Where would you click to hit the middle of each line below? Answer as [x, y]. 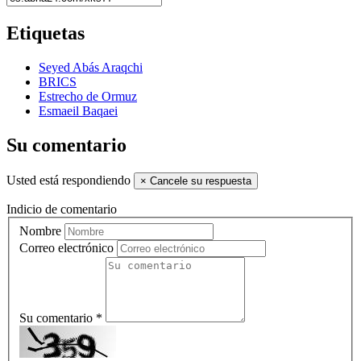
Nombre [40, 230]
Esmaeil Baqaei [78, 111]
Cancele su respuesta [201, 181]
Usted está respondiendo [70, 180]
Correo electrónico [66, 247]
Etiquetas [46, 33]
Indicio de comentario [62, 210]
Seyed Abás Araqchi [91, 68]
